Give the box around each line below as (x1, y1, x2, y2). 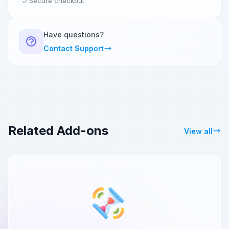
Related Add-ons (8, 123, 108, 139)
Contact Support (43, 44, 104, 53)
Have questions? (43, 30, 104, 39)
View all (184, 126, 213, 135)
